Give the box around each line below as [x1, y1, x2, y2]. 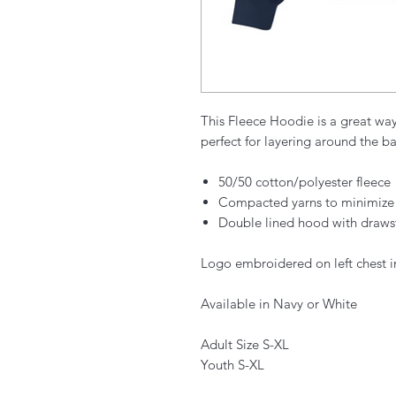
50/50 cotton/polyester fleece [218, 173, 391, 190]
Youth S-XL [201, 356, 264, 373]
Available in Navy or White [201, 295, 357, 312]
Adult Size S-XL [201, 336, 289, 353]
